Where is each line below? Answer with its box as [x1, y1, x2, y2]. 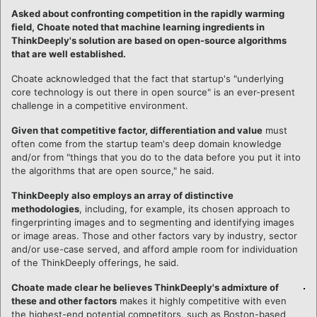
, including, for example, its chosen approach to [79, 202, 290, 214]
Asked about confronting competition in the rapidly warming [11, 7, 284, 19]
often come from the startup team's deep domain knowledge [11, 137, 282, 149]
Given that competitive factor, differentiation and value [11, 124, 263, 136]
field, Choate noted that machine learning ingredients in [11, 21, 265, 33]
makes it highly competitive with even [117, 294, 287, 306]
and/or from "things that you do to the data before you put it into [11, 151, 301, 163]
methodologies [11, 202, 79, 214]
